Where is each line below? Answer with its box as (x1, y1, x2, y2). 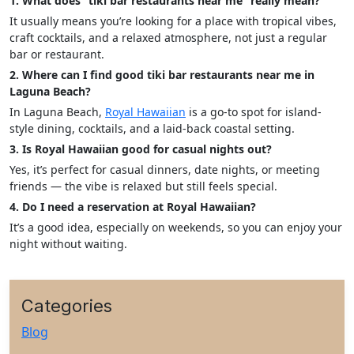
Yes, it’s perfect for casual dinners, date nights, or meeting (9, 162, 320, 178)
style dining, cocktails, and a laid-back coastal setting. (9, 121, 295, 137)
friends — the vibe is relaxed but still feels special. (9, 179, 277, 194)
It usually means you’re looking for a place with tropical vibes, (9, 13, 337, 29)
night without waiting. (9, 236, 127, 252)
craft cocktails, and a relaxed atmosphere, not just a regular (9, 30, 327, 46)
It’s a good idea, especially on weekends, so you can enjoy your (9, 220, 342, 235)
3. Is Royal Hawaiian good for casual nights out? (9, 141, 272, 157)
